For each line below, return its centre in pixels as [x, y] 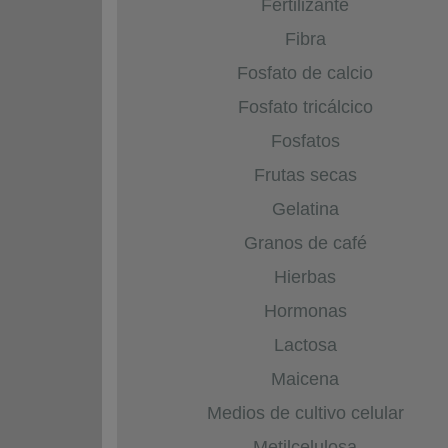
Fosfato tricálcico [305, 106]
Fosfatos [305, 140]
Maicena [305, 378]
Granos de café [305, 242]
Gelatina [305, 208]
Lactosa [305, 344]
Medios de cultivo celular [305, 412]
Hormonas [305, 310]
